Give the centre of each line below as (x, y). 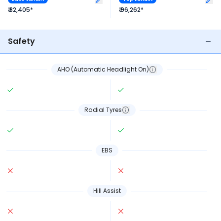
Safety (21, 41)
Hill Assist (107, 191)
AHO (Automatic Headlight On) (103, 69)
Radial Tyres (103, 110)
